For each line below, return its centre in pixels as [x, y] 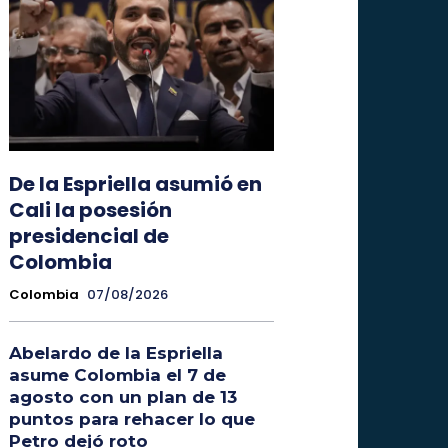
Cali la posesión [90, 209]
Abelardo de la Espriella [115, 352]
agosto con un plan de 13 [122, 396]
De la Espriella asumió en [135, 183]
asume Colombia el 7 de [117, 374]
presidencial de [88, 235]
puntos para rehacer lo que [131, 418]
